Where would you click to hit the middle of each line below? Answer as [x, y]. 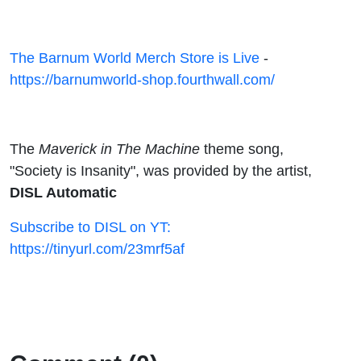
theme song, [242, 148]
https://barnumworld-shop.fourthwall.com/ [142, 79]
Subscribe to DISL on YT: [90, 226]
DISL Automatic [63, 192]
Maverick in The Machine [119, 148]
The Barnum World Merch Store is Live [135, 57]
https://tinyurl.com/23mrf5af [97, 248]
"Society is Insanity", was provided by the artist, [161, 170]
